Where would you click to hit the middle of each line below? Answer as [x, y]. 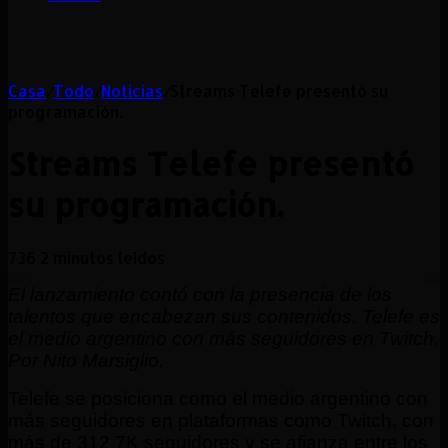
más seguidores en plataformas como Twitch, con [221, 420]
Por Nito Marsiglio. [86, 360]
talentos [44, 316]
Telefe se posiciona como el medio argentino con [218, 398]
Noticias [132, 90]
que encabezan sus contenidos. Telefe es [260, 316]
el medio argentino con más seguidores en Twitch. [223, 338]
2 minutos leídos [102, 257]
